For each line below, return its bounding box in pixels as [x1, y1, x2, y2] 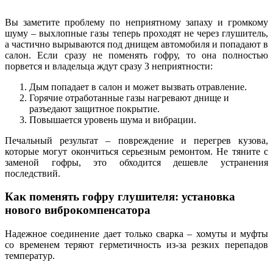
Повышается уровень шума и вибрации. [29, 114, 196, 125]
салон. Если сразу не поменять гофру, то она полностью [5, 49, 268, 60]
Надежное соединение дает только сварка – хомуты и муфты [5, 229, 268, 239]
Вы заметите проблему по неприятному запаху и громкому [5, 16, 268, 27]
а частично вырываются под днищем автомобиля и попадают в [5, 38, 268, 49]
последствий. [5, 168, 60, 179]
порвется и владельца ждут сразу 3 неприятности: [5, 60, 213, 71]
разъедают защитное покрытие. [29, 103, 160, 114]
